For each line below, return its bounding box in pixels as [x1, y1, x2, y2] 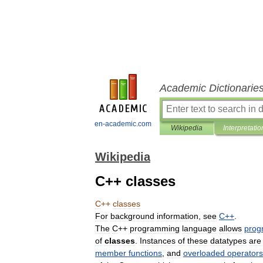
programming [130, 224, 180, 233]
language [182, 224, 217, 233]
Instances [140, 236, 176, 245]
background [110, 211, 154, 221]
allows [219, 224, 242, 233]
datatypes [210, 236, 247, 245]
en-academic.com [95, 120, 151, 128]
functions [129, 248, 162, 258]
